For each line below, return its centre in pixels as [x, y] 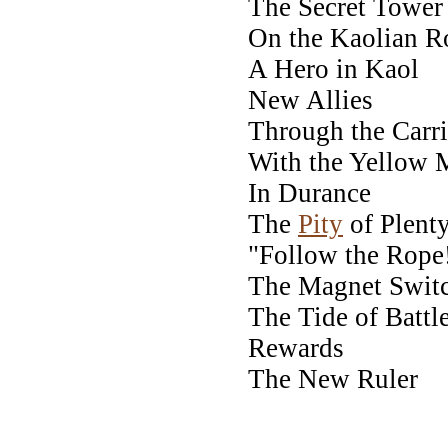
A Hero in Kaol [333, 68]
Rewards [296, 347]
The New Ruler [333, 378]
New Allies [310, 99]
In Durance [309, 192]
